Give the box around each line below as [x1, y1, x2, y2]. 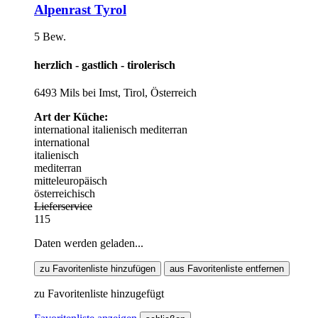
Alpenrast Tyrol [34, 1, 126, 17]
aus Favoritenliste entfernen [170, 263, 284, 274]
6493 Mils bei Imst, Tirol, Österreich [34, 86, 197, 99]
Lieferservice [34, 199, 92, 212]
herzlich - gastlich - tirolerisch [34, 58, 175, 71]
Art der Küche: [34, 110, 108, 123]
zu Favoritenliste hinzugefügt [34, 287, 164, 300]
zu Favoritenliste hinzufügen [40, 263, 155, 274]
